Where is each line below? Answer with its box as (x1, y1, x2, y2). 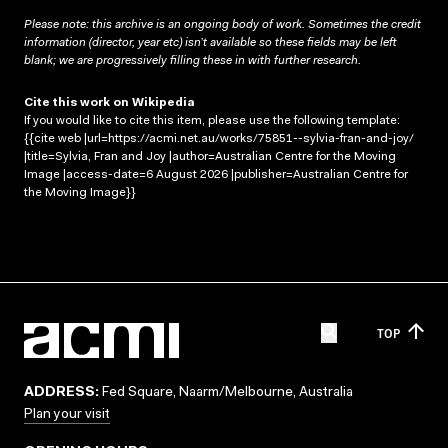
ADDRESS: (24, 386, 99, 400)
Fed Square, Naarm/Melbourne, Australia (99, 386, 353, 400)
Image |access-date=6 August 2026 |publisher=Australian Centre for (24, 168, 408, 181)
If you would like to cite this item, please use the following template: (24, 114, 400, 127)
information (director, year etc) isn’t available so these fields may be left (24, 36, 396, 49)
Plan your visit (24, 408, 110, 422)
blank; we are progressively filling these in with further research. (24, 54, 361, 67)
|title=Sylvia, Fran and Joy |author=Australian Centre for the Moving (24, 150, 396, 163)
